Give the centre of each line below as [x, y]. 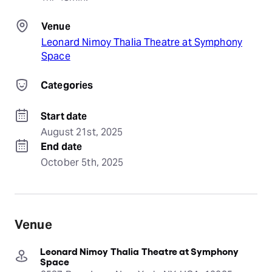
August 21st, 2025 [82, 132]
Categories [67, 85]
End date [62, 147]
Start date [64, 116]
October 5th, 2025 [82, 162]
